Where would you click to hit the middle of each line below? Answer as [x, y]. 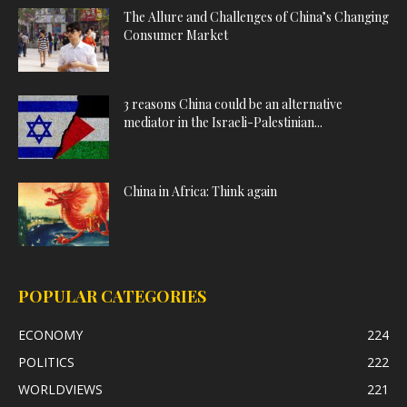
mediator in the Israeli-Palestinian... [223, 122]
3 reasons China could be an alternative [233, 104]
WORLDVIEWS [60, 389]
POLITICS [46, 362]
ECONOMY [50, 335]
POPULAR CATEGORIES [112, 296]
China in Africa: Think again [200, 191]
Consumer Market [176, 35]
